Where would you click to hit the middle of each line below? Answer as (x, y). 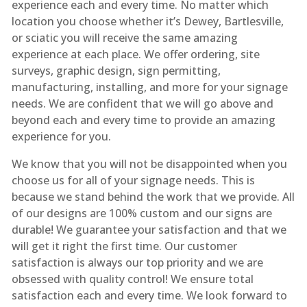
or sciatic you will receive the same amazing (124, 37)
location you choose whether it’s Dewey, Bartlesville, (147, 21)
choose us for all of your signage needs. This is (133, 180)
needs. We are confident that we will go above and (142, 103)
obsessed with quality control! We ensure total (132, 279)
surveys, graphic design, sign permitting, (116, 70)
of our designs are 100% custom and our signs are (142, 213)
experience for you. (61, 136)
